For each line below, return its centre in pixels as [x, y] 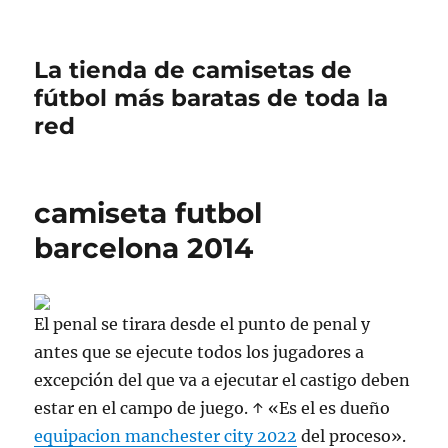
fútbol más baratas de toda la [211, 98]
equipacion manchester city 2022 [166, 436]
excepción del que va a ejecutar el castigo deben [222, 380]
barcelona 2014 [144, 248]
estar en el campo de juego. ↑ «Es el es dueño [212, 408]
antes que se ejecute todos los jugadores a [199, 352]
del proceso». [352, 436]
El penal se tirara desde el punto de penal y [202, 324]
